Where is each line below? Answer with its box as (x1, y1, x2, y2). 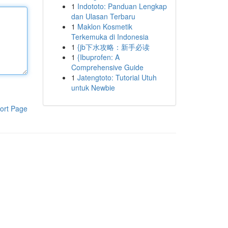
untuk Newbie (71, 82, 115, 93)
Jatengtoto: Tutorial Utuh (77, 72, 157, 82)
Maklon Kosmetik (77, 21, 132, 32)
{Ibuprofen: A (77, 52, 120, 62)
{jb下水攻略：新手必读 (77, 42, 150, 52)
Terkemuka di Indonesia (71, 32, 149, 42)
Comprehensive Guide (71, 62, 144, 72)
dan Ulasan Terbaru (71, 11, 135, 21)
